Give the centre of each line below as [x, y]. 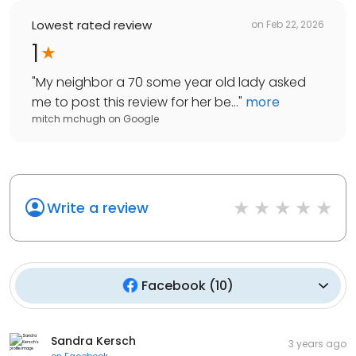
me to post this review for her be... [135, 102]
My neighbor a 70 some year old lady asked [171, 82]
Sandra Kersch [93, 341]
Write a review [98, 207]
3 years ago [317, 343]
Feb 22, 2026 [295, 25]
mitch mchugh [69, 118]
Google [141, 118]
